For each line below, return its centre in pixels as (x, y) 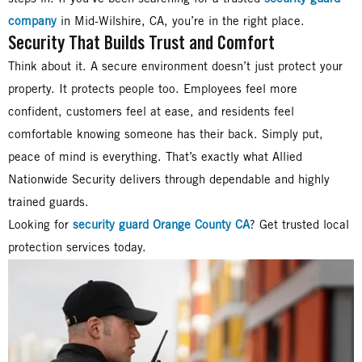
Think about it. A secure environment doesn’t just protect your (175, 67)
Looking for (40, 225)
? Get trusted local (299, 225)
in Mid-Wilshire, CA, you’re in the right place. (181, 21)
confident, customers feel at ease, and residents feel (151, 112)
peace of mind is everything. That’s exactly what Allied (155, 157)
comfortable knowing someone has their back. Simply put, (166, 135)
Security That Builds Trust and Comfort (141, 44)
